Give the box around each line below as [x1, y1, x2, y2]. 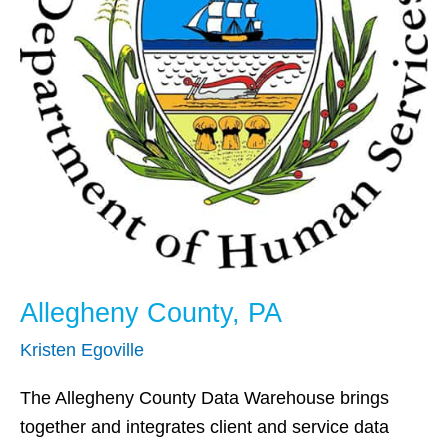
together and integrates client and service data [20, 417, 389, 438]
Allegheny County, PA [20, 298, 282, 329]
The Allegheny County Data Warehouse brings [20, 388, 389, 409]
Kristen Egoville [20, 339, 144, 360]
